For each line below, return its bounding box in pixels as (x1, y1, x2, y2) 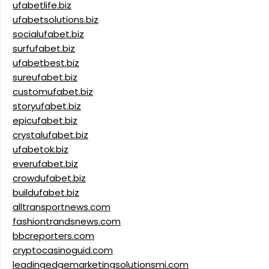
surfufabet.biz (13, 42, 75, 55)
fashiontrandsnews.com (13, 215, 121, 228)
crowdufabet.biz (13, 172, 86, 185)
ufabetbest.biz (13, 56, 79, 70)
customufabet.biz (13, 85, 93, 98)
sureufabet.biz (13, 71, 77, 84)
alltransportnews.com (13, 201, 110, 214)
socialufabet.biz (13, 28, 84, 41)
